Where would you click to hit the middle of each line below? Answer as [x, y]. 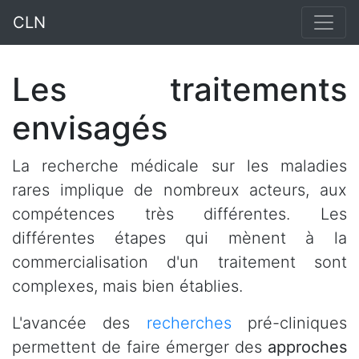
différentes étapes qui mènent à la [179, 238]
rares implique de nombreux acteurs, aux [179, 190]
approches [307, 347]
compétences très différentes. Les [179, 214]
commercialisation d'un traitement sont [179, 262]
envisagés [90, 128]
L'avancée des [79, 323]
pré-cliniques [289, 323]
